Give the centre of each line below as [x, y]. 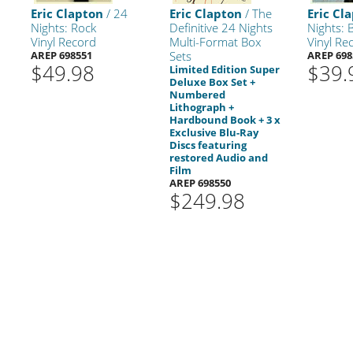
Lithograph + [201, 107]
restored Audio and [218, 157]
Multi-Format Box [215, 41]
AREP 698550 [200, 182]
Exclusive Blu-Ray [214, 132]
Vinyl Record [64, 41]
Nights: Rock [64, 27]
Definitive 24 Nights [221, 27]
